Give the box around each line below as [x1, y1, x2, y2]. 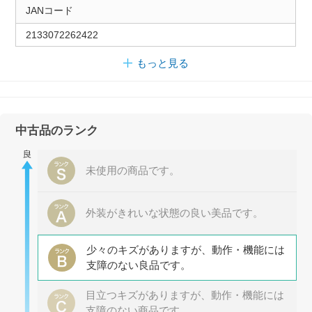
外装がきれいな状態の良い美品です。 [85, 207, 263, 219]
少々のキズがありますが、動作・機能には [86, 244, 285, 256]
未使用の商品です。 [85, 164, 180, 177]
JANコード [25, 5, 73, 17]
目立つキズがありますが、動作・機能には [85, 289, 284, 302]
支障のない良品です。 [86, 259, 191, 272]
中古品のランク [15, 124, 99, 138]
